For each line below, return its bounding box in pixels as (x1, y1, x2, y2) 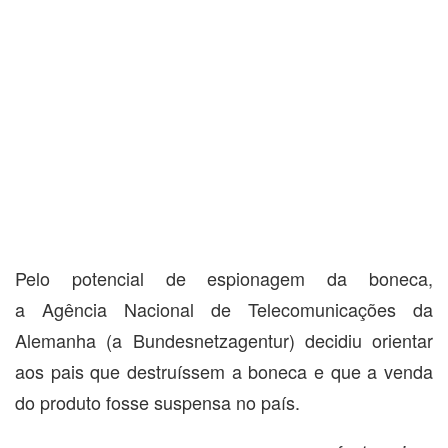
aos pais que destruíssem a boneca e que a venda (15, 358, 433, 385)
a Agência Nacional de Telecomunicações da (15, 296, 433, 323)
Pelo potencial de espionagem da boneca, (15, 265, 433, 292)
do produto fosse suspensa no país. (15, 389, 300, 416)
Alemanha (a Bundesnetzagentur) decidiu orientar (15, 327, 433, 354)
